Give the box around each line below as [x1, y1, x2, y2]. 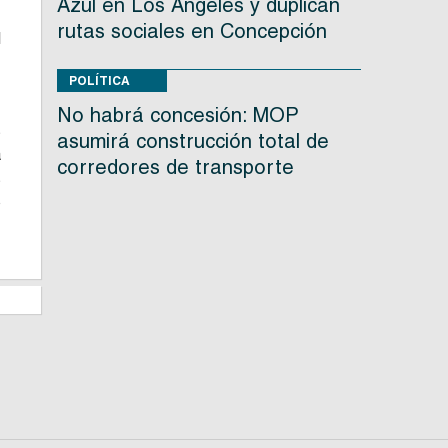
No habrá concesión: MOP [56, 103, 299, 128]
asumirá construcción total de [56, 129, 329, 154]
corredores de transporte [56, 155, 294, 180]
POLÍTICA [68, 73, 130, 89]
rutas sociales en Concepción [56, 19, 327, 44]
